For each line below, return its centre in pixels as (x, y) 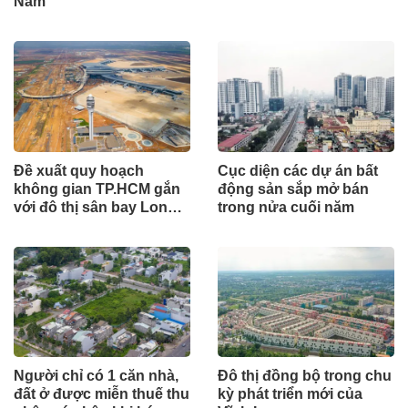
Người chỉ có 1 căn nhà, (96, 375)
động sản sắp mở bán (293, 189)
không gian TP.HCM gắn (97, 189)
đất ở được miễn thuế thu (102, 393)
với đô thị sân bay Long (95, 207)
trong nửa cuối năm (286, 207)
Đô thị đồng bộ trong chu (305, 375)
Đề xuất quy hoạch (79, 170)
